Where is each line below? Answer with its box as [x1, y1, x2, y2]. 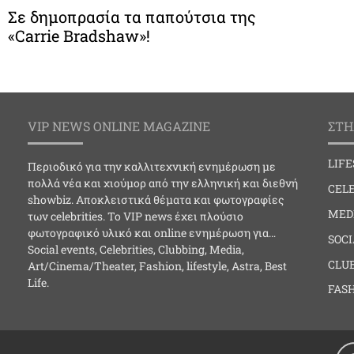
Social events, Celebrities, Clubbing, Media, [28, 242, 244, 258]
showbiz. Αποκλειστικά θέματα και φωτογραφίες [28, 192, 284, 208]
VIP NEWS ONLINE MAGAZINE [28, 118, 210, 135]
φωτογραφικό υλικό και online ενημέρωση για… [28, 225, 276, 241]
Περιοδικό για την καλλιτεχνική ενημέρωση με [28, 159, 276, 175]
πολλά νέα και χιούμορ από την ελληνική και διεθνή [28, 175, 298, 191]
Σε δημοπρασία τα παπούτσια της [8, 6, 256, 28]
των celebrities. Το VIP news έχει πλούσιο [28, 209, 243, 224]
